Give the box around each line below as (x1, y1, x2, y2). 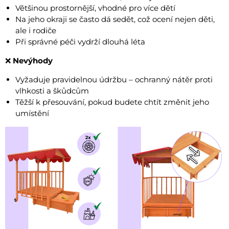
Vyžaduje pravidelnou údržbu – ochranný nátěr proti (15, 75, 213, 85)
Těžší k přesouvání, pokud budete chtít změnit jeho (15, 97, 209, 107)
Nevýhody (13, 56, 53, 66)
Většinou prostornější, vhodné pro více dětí (15, 3, 175, 13)
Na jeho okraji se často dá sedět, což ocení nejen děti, (15, 14, 215, 25)
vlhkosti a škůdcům (15, 86, 89, 96)
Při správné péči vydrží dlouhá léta (15, 37, 145, 47)
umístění (15, 108, 49, 119)
